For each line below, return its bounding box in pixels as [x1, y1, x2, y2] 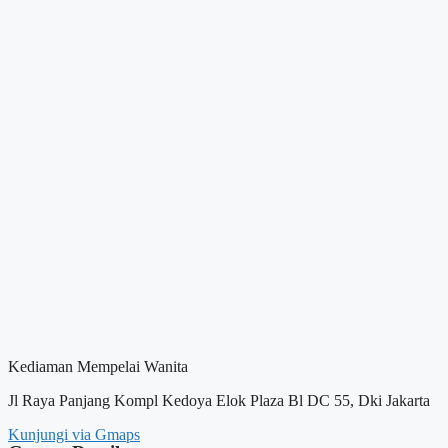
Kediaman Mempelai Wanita [8, 358, 188, 376]
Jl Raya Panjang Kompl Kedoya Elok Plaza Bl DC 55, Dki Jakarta [8, 392, 430, 410]
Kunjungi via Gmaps [8, 426, 140, 444]
